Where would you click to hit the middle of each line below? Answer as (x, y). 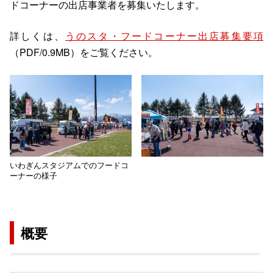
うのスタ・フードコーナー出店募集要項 (164, 36)
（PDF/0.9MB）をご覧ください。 (84, 52)
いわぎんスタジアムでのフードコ (69, 165)
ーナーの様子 (34, 175)
